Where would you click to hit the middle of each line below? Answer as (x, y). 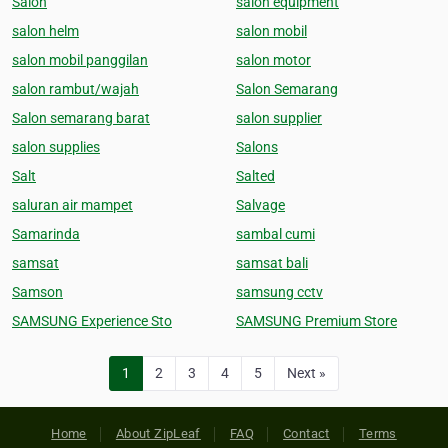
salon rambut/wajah (75, 89)
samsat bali (272, 263)
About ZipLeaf (158, 433)
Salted (255, 176)
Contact (306, 433)
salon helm (45, 31)
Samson (37, 292)
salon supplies (56, 147)
